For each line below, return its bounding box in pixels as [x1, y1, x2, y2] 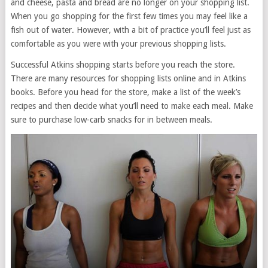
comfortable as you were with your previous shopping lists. [10, 39, 226, 48]
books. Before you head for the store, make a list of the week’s [10, 87, 240, 97]
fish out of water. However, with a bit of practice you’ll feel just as [10, 25, 251, 35]
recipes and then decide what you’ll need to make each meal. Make [10, 101, 253, 111]
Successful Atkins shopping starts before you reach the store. [10, 60, 235, 69]
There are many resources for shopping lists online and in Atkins [10, 74, 246, 83]
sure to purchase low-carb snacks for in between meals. [10, 115, 212, 124]
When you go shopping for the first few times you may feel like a [10, 11, 248, 21]
